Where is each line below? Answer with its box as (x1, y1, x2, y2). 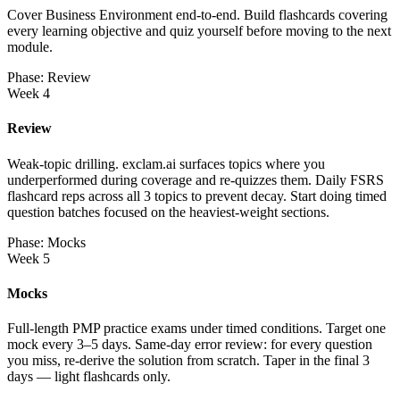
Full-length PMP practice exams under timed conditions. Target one (7, 321, 386, 337)
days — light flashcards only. (7, 369, 171, 385)
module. (7, 39, 53, 54)
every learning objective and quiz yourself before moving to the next (7, 23, 391, 38)
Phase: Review (7, 70, 91, 85)
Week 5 (7, 250, 50, 266)
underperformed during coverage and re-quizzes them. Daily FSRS (7, 171, 384, 187)
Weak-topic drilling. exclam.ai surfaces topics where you (7, 155, 325, 171)
